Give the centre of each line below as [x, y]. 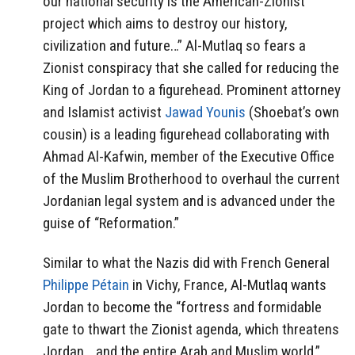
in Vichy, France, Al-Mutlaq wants [228, 285]
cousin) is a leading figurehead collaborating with [186, 134]
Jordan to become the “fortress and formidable [182, 307]
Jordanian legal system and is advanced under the [189, 200]
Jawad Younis [205, 112]
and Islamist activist [104, 112]
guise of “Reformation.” [111, 223]
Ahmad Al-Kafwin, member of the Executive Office [189, 156]
